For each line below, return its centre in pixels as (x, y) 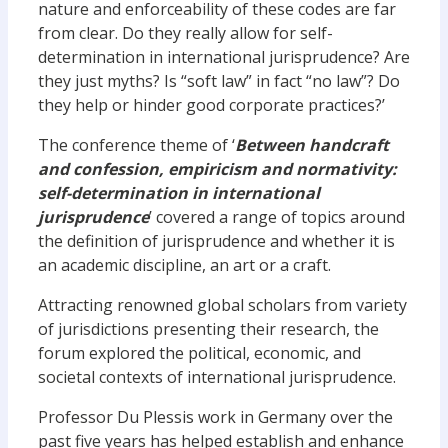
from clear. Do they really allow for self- (185, 33)
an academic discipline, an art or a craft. (184, 265)
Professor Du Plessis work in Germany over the (215, 417)
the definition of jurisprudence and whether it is (216, 241)
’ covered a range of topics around (277, 217)
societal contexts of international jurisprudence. (219, 377)
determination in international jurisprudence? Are (224, 57)
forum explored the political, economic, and (199, 353)
